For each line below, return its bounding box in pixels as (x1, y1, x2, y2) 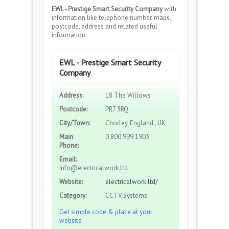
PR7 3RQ (105, 105, 128, 113)
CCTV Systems (105, 191, 147, 200)
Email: (59, 155, 77, 164)
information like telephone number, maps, (52, 13, 171, 22)
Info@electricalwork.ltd (59, 164, 128, 172)
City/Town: (59, 119, 90, 127)
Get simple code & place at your (59, 208, 152, 216)
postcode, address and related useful (52, 22, 157, 31)
